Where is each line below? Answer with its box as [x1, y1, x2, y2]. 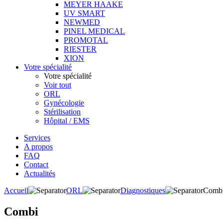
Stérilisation [44, 108, 81, 116]
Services [24, 133, 50, 142]
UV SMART [64, 9, 105, 17]
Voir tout [44, 81, 71, 89]
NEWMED [64, 18, 100, 26]
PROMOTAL [64, 36, 108, 44]
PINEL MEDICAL [64, 27, 125, 35]
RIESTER [64, 45, 97, 53]
